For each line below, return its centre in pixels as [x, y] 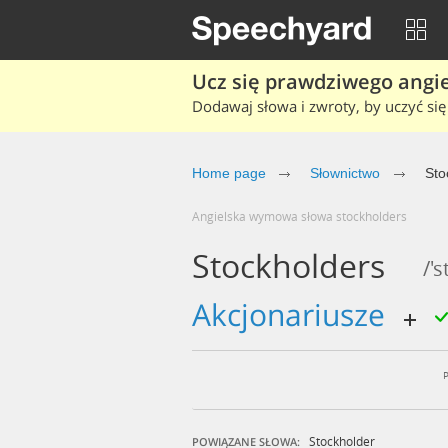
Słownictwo [345, 173]
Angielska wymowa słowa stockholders [303, 216]
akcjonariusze [302, 314]
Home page [229, 173]
